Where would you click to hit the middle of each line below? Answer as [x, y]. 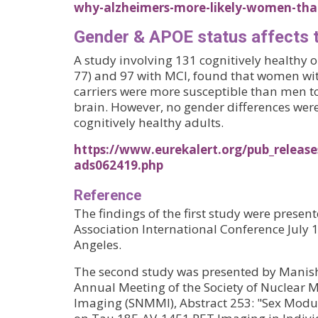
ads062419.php [119, 165]
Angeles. [98, 245]
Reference [108, 196]
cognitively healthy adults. [149, 123]
